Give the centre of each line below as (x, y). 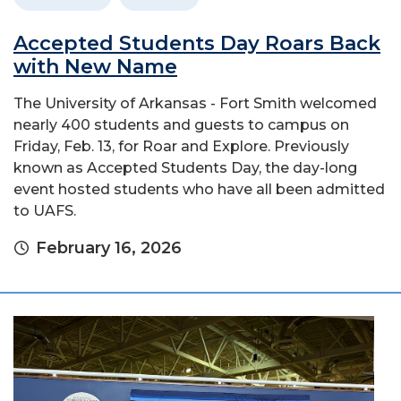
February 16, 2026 (109, 247)
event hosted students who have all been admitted (199, 189)
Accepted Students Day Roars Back (197, 43)
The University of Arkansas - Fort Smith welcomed (195, 103)
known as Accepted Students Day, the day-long (185, 167)
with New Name (95, 66)
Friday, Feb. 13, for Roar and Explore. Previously (181, 146)
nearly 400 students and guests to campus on (181, 124)
